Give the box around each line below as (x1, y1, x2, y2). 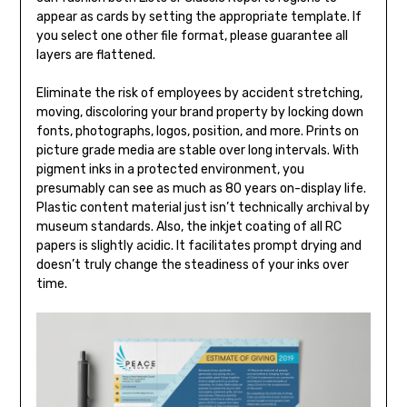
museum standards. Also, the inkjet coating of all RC (35, 219, 342, 235)
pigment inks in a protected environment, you (35, 162, 304, 178)
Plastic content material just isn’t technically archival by (35, 200, 370, 216)
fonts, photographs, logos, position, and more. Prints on (35, 124, 359, 140)
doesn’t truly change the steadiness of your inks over (35, 257, 349, 273)
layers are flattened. (35, 47, 155, 64)
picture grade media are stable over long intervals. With (35, 143, 359, 159)
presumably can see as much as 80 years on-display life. (35, 181, 366, 197)
